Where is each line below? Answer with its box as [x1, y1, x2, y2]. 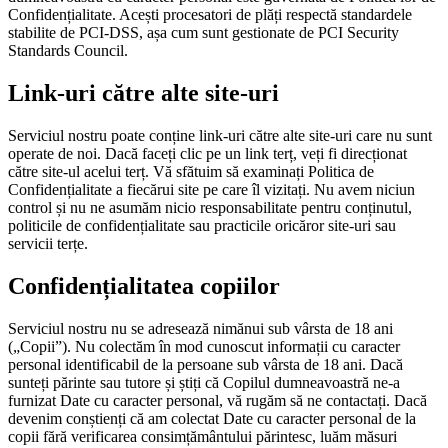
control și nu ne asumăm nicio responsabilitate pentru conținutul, [8, 199, 412, 217]
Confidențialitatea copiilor [8, 273, 280, 300]
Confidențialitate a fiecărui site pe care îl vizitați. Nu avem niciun [8, 181, 415, 199]
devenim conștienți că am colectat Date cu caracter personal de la [8, 410, 416, 427]
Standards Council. [8, 42, 128, 60]
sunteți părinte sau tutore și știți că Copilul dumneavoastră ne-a [8, 374, 400, 391]
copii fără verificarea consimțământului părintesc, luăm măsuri [8, 428, 397, 445]
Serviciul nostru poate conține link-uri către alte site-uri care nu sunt [8, 127, 432, 145]
